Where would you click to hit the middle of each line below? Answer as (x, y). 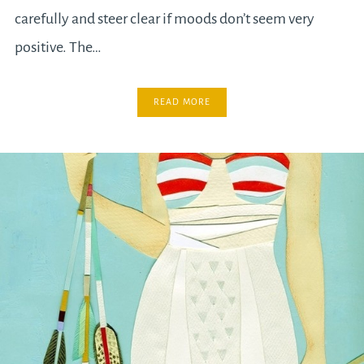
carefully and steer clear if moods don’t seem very (164, 19)
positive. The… (58, 48)
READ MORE (182, 102)
